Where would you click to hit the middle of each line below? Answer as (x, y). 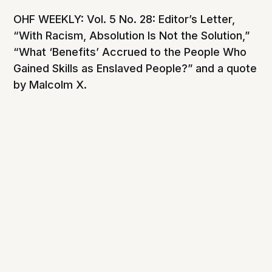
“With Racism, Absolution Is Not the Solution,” (132, 35)
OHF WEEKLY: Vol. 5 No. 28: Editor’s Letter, (124, 19)
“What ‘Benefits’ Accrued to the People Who (130, 52)
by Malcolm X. (50, 84)
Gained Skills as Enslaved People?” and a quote (135, 68)
